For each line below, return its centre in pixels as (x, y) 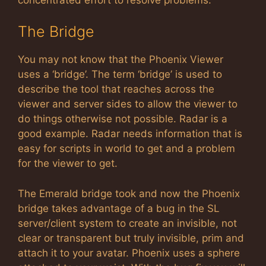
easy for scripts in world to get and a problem (126, 148)
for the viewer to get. (68, 163)
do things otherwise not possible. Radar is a (123, 119)
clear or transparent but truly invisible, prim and (131, 238)
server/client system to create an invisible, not (127, 223)
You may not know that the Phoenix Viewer (121, 59)
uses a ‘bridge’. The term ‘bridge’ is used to (120, 74)
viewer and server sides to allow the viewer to (128, 104)
